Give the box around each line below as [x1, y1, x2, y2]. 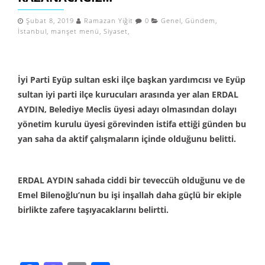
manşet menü [51, 27, 99, 35]
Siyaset [104, 27, 128, 35]
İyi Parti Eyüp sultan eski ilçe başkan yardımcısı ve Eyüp [18, 74, 245, 85]
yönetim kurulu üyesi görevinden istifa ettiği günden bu [18, 118, 246, 130]
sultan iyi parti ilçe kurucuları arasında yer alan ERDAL [18, 89, 238, 100]
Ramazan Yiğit [84, 17, 133, 25]
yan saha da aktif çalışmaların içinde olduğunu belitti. [18, 133, 236, 144]
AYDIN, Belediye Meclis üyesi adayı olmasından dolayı [18, 104, 237, 115]
